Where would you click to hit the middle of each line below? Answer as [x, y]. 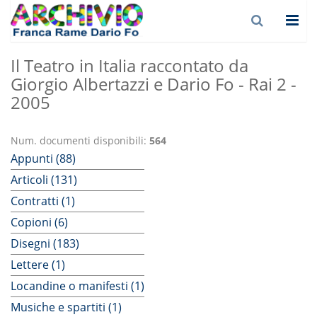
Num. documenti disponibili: [80, 140]
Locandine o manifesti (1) [77, 286]
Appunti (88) [43, 158]
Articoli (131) [44, 180]
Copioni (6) [39, 222]
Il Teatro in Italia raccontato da [129, 65]
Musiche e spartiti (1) [66, 307]
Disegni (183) [45, 243]
